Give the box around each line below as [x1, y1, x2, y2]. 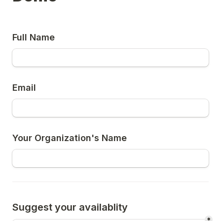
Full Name [12, 32, 55, 43]
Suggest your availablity [12, 201, 128, 214]
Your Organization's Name [12, 133, 127, 144]
